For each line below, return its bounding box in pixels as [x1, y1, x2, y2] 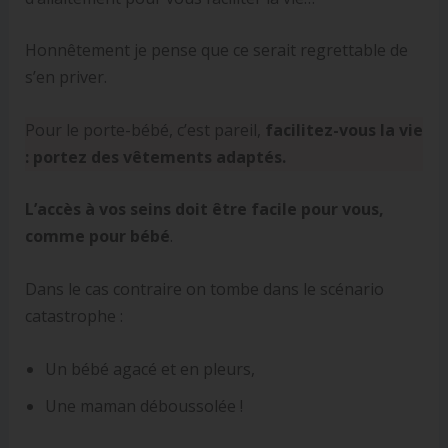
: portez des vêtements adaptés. [24, 145, 286, 168]
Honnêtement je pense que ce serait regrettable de [24, 39, 408, 62]
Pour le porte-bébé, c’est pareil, [24, 118, 261, 141]
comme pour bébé [24, 225, 170, 248]
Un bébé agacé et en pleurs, [44, 357, 255, 380]
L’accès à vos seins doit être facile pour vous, [24, 198, 384, 221]
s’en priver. [24, 66, 107, 89]
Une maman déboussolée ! [44, 394, 243, 417]
